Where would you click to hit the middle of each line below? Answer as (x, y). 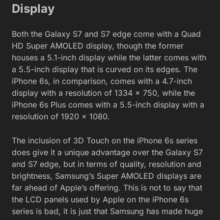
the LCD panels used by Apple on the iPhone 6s (100, 199)
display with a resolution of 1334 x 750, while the (103, 93)
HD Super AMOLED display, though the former (98, 45)
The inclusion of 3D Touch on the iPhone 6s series (105, 140)
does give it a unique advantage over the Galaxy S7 (107, 152)
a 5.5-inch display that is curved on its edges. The (105, 69)
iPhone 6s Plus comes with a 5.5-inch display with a (108, 104)
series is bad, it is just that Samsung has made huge (107, 211)
